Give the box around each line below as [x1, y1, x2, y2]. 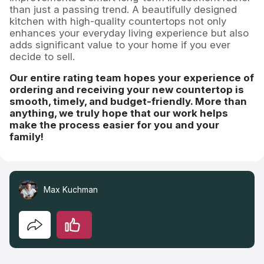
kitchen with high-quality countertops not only [9, 15, 226, 27]
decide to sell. [9, 50, 75, 62]
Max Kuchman [44, 184, 98, 195]
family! [9, 130, 44, 143]
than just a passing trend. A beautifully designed [9, 3, 237, 15]
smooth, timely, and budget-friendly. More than [9, 95, 247, 107]
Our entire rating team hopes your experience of [9, 71, 254, 84]
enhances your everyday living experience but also [9, 27, 249, 39]
